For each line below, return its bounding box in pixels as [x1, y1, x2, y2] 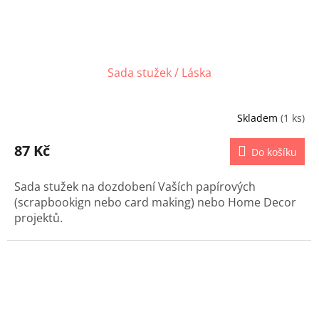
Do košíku [251, 145, 297, 159]
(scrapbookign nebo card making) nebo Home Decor [14, 194, 296, 211]
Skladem [237, 110, 281, 125]
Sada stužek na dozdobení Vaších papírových [14, 179, 256, 195]
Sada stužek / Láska [108, 65, 211, 81]
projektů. [14, 210, 63, 226]
